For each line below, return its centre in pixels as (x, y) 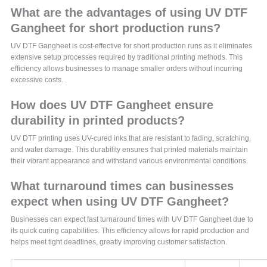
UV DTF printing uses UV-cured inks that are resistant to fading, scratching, (131, 138)
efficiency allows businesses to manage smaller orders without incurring (127, 69)
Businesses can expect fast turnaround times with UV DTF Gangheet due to (132, 219)
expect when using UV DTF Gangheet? (120, 201)
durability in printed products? (98, 120)
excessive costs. (37, 80)
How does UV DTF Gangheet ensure (112, 105)
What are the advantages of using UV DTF (129, 13)
